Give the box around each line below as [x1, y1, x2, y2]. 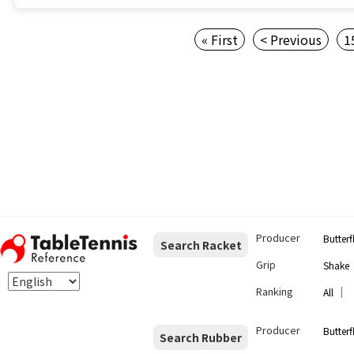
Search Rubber [160, 330, 242, 346]
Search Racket [160, 237, 242, 254]
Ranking [256, 284, 293, 299]
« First [201, 30, 239, 50]
